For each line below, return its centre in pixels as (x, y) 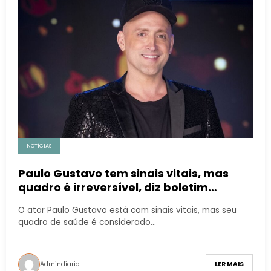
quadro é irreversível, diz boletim (113, 187)
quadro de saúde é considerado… (87, 222)
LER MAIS (229, 264)
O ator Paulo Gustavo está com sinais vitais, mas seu (127, 210)
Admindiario (60, 264)
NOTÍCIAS (39, 145)
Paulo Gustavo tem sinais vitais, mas (123, 173)
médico (40, 201)
